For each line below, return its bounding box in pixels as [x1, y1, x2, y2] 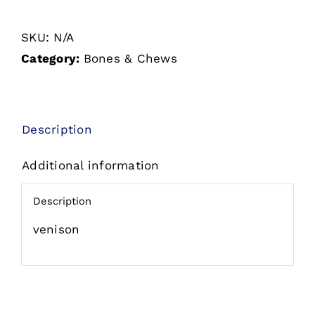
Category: [21, 51, 84, 65]
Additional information [22, 157, 160, 172]
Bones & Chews [83, 51, 177, 65]
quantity [63, 74, 114, 89]
